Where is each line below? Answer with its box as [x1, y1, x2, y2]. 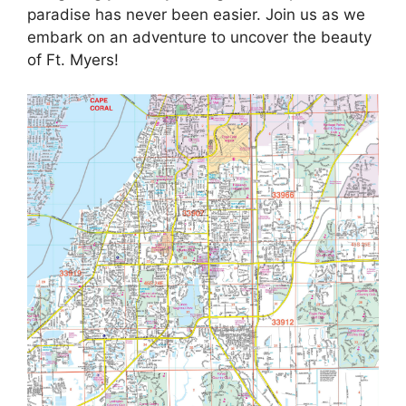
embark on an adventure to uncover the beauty [27, 27, 372, 46]
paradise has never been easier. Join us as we [27, 5, 365, 24]
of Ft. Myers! [27, 50, 119, 69]
